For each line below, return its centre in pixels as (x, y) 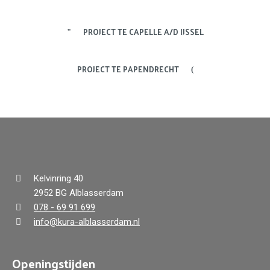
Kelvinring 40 (58, 178)
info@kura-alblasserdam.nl (87, 221)
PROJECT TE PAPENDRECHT (128, 69)
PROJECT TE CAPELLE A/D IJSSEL (143, 31)
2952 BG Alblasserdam (79, 193)
